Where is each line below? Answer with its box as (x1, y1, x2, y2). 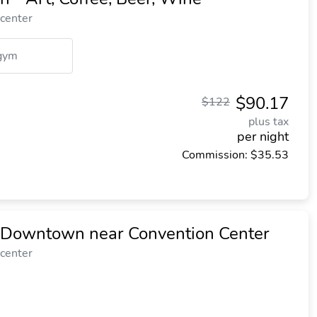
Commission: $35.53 (182, 147, 289, 163)
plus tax (248, 114, 289, 129)
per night (237, 128, 289, 145)
